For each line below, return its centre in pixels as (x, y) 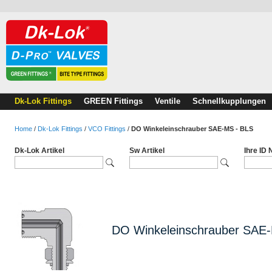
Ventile (168, 101)
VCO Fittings (107, 129)
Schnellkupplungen (229, 101)
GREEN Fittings (113, 101)
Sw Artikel (147, 151)
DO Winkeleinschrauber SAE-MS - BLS (192, 129)
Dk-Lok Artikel (39, 151)
